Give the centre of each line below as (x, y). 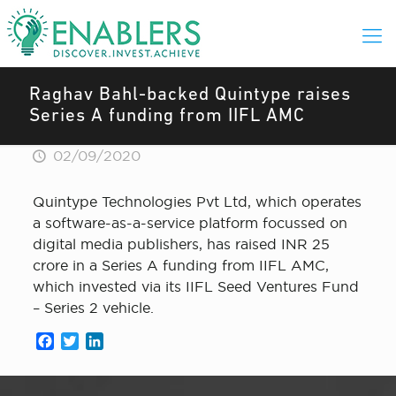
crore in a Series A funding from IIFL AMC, (180, 265)
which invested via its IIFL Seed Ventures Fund (195, 286)
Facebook (88, 341)
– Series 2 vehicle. (93, 308)
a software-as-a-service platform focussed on (190, 223)
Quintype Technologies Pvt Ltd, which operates (197, 202)
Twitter (102, 341)
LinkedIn (133, 341)
